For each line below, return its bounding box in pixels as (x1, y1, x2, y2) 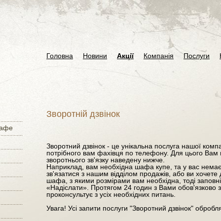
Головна (46, 52, 73, 60)
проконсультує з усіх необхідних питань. (46, 190, 176, 198)
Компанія (144, 52, 174, 60)
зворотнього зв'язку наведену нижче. (46, 156, 165, 164)
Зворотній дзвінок (46, 109, 120, 119)
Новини (83, 52, 107, 60)
